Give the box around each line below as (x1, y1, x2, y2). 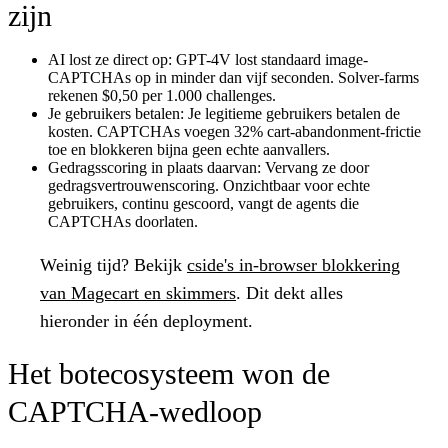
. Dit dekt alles (236, 282, 343, 303)
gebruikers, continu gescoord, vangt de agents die (48, 194, 359, 212)
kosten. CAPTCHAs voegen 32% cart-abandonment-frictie (48, 122, 421, 140)
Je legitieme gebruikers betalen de (184, 104, 400, 122)
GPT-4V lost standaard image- (172, 50, 368, 68)
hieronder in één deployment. (40, 310, 253, 331)
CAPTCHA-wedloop (8, 394, 262, 428)
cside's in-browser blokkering (187, 254, 400, 275)
